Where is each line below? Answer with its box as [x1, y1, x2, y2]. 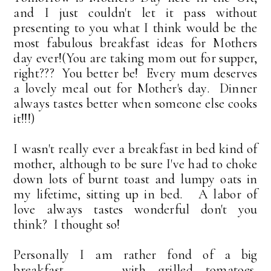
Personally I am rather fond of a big [13, 247, 258, 263]
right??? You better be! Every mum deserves [13, 65, 258, 82]
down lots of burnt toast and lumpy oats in [13, 171, 258, 188]
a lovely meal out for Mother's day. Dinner [13, 80, 258, 97]
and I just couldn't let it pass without [13, 5, 258, 21]
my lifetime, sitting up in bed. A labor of [13, 186, 258, 203]
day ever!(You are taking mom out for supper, [13, 50, 258, 67]
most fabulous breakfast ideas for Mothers [13, 35, 258, 51]
